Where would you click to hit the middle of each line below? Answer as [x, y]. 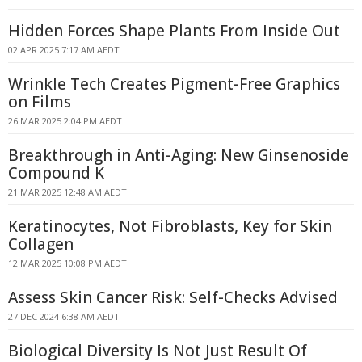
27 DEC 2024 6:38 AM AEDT [64, 316]
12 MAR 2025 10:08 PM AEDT [67, 263]
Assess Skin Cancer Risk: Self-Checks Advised [173, 297]
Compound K [56, 173]
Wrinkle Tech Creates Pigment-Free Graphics [174, 84]
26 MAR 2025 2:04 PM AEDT [65, 121]
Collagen [41, 244]
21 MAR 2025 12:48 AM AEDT [67, 192]
